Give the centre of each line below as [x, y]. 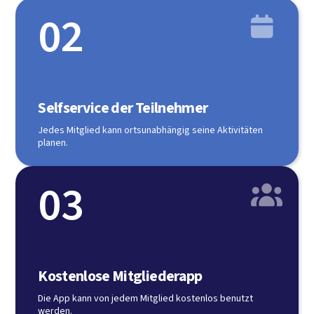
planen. [53, 143]
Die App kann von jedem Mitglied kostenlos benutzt [146, 298]
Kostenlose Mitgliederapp [120, 276]
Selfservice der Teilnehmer [123, 108]
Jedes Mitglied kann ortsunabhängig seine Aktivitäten [151, 130]
